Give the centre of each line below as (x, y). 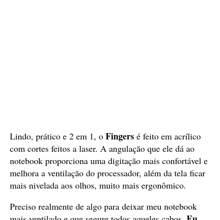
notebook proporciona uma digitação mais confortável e (109, 161)
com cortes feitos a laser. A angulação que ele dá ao (102, 148)
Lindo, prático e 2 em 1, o (58, 136)
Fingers (121, 136)
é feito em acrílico (169, 136)
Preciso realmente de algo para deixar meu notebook (103, 206)
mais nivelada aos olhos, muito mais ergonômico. (98, 185)
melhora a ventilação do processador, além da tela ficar (108, 173)
